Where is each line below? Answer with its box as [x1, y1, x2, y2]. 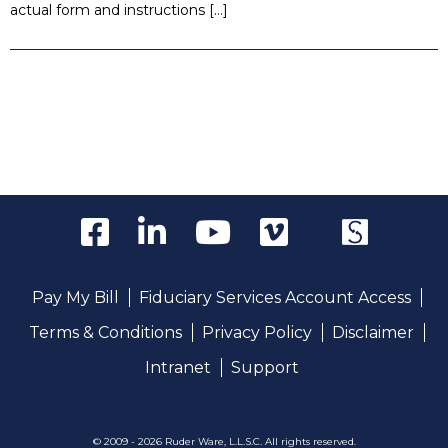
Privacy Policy [201, 323, 312, 343]
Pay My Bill [31, 288, 119, 308]
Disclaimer [331, 323, 414, 343]
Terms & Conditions [28, 323, 182, 343]
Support [230, 358, 299, 378]
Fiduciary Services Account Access [138, 288, 411, 308]
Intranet [144, 358, 211, 378]
